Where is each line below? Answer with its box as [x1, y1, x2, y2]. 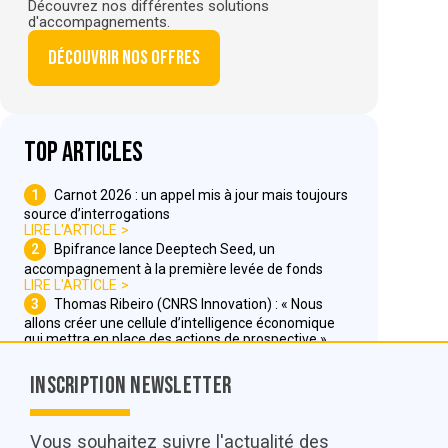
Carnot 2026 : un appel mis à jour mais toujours [54, 186, 349, 203]
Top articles [24, 135, 143, 169]
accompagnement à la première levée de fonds [24, 260, 323, 277]
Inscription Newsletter [30, 372, 232, 400]
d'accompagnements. [28, 12, 170, 31]
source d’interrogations [24, 206, 170, 223]
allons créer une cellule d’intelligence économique [24, 314, 335, 331]
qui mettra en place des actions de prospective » [24, 330, 327, 347]
